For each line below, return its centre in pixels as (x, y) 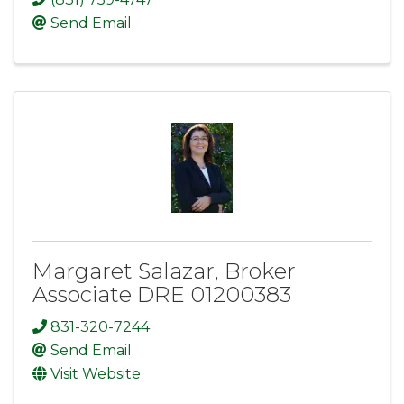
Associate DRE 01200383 (162, 295)
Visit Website (96, 373)
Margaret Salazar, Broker (164, 271)
